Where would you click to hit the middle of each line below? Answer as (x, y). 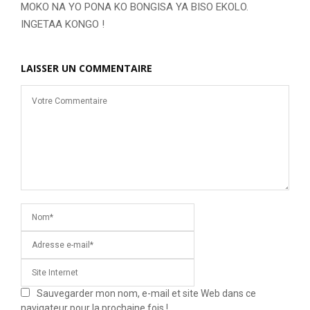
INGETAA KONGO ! (63, 25)
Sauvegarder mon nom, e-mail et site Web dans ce (146, 294)
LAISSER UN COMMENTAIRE (86, 69)
